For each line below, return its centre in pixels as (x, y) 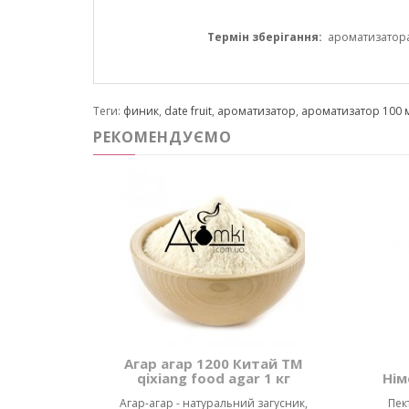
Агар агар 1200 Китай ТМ (213, 364)
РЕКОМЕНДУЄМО (163, 137)
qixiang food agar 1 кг (213, 378)
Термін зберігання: (265, 37)
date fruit (188, 111)
